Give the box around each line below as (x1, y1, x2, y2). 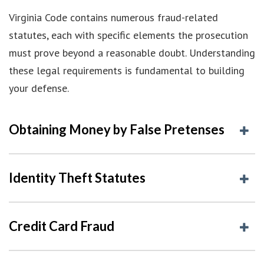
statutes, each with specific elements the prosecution (9, 28, 248, 42)
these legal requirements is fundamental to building (9, 63, 245, 77)
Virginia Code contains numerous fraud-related (9, 10, 218, 24)
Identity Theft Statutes (9, 169, 146, 186)
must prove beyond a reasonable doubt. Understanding (9, 45, 255, 60)
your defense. (9, 81, 69, 95)
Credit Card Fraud (9, 217, 114, 234)
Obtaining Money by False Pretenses (9, 121, 225, 137)
